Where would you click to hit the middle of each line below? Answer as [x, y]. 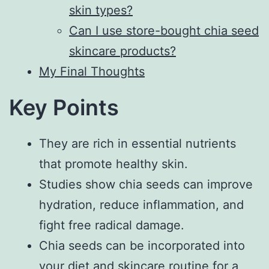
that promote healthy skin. [113, 164]
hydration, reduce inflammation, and [141, 204]
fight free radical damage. [112, 225]
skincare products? [122, 51]
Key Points [64, 107]
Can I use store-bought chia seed [164, 30]
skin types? [101, 10]
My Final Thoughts [92, 71]
